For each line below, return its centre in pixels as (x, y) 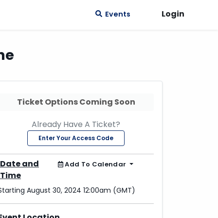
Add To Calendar (96, 164)
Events (116, 14)
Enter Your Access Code (76, 138)
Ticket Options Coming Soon (90, 102)
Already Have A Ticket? (76, 124)
